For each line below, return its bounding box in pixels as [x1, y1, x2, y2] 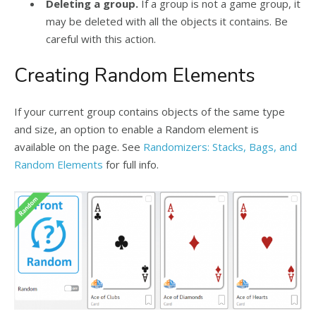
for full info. [103, 157, 159, 171]
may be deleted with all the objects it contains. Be [46, 13, 288, 28]
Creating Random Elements [14, 61, 255, 89]
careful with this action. [46, 31, 156, 46]
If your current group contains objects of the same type [14, 104, 285, 119]
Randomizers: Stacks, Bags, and [143, 139, 297, 154]
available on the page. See [14, 139, 143, 154]
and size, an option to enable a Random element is [14, 121, 259, 136]
